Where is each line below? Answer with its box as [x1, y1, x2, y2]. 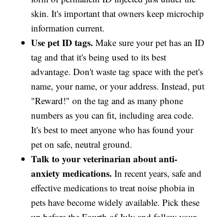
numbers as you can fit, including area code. [31, 108, 194, 121]
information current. [31, 21, 105, 34]
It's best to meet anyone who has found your [31, 123, 194, 136]
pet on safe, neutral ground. [31, 138, 133, 150]
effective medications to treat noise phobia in [31, 181, 195, 194]
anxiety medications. [31, 166, 112, 180]
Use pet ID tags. [31, 35, 93, 49]
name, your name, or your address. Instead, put [31, 79, 205, 92]
